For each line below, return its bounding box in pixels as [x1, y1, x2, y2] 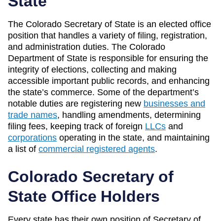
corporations [8, 133, 57, 143]
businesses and [144, 99, 205, 109]
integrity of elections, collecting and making [8, 65, 177, 74]
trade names [8, 110, 57, 120]
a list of [8, 144, 36, 154]
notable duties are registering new [8, 99, 141, 109]
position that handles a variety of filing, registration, [8, 31, 207, 40]
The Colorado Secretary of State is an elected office [8, 19, 211, 29]
